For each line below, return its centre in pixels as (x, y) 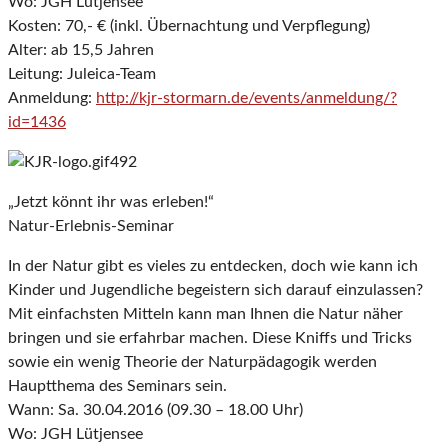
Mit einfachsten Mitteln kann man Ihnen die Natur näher (205, 314)
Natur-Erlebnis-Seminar (91, 226)
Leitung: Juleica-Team (82, 74)
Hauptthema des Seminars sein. (117, 386)
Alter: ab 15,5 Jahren (81, 50)
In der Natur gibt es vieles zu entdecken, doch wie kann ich (213, 266)
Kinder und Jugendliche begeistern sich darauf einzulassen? (215, 290)
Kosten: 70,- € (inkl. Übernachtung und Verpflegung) (189, 26)
